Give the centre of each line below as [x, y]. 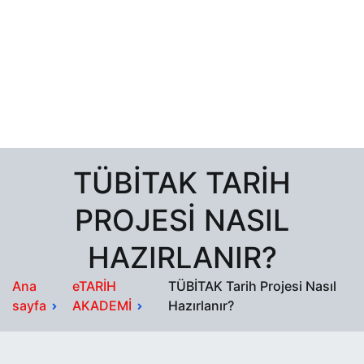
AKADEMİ [102, 305]
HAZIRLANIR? [182, 257]
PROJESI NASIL [182, 220]
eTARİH [95, 286]
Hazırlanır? [201, 305]
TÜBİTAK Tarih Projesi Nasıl [252, 286]
